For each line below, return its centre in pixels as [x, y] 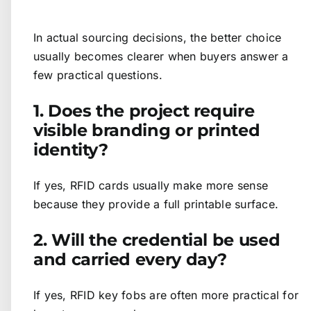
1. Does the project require [144, 110]
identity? [71, 149]
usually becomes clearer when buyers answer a [161, 56]
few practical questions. [98, 75]
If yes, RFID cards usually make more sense [151, 185]
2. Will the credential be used [157, 239]
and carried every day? [131, 259]
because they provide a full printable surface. [156, 204]
